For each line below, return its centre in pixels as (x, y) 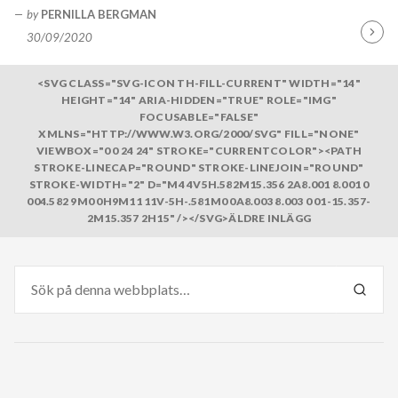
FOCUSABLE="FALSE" (199, 117)
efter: (30, 296)
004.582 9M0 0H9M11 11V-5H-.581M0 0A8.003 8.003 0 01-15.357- (199, 202)
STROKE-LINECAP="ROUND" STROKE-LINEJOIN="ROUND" (199, 168)
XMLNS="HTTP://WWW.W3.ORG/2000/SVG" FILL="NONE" (199, 134)
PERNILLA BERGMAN (99, 15)
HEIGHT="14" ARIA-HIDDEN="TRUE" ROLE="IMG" (199, 100)
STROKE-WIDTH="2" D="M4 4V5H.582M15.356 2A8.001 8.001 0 (199, 185)
